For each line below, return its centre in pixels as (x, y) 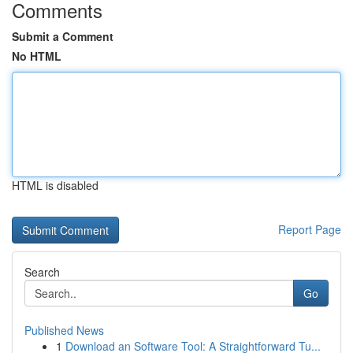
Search (42, 272)
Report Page (310, 229)
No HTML (37, 56)
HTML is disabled (55, 185)
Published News (64, 330)
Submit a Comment (63, 36)
